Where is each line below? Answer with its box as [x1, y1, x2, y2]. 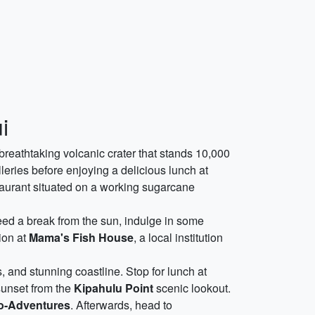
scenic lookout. [153, 280, 231, 296]
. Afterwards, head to [70, 297, 172, 313]
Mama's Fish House [29, 229, 134, 245]
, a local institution [134, 229, 223, 245]
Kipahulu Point [74, 280, 153, 296]
